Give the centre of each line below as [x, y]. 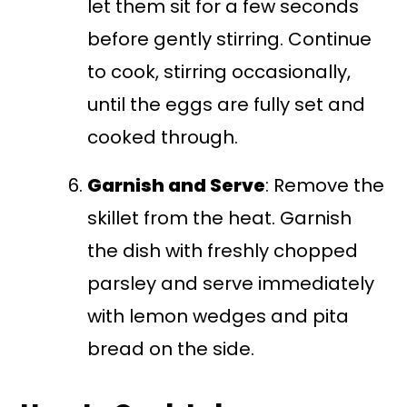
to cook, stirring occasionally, [219, 72]
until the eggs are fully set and [227, 105]
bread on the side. [171, 349]
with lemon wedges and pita [218, 317]
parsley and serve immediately [231, 284]
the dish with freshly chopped [223, 251]
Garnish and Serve [177, 186]
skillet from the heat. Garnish [220, 218]
